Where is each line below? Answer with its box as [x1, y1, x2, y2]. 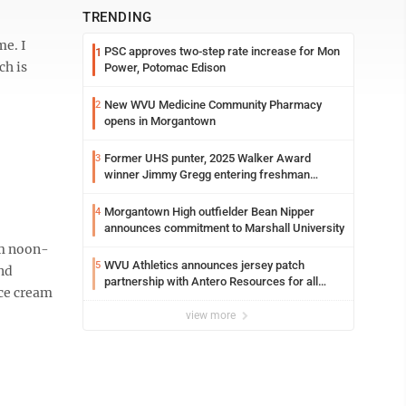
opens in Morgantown [104, 114, 216, 128]
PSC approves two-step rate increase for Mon [104, 44, 340, 58]
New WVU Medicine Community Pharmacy [104, 98, 322, 111]
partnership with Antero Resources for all [104, 275, 318, 288]
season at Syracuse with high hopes [104, 184, 290, 198]
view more [186, 309, 238, 322]
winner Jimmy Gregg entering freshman [104, 168, 310, 181]
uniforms [104, 291, 151, 304]
